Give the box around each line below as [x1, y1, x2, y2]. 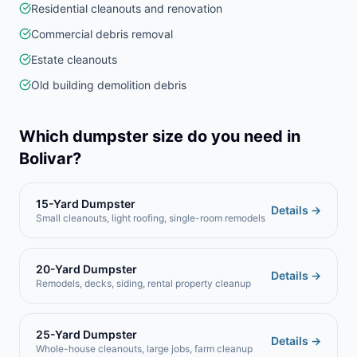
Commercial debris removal [31, 27, 173, 41]
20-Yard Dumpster [36, 262, 137, 276]
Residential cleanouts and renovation [31, 2, 222, 15]
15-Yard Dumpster [36, 197, 135, 210]
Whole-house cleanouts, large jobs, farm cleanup [36, 343, 253, 355]
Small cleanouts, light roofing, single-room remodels [36, 212, 265, 224]
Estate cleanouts [31, 53, 117, 66]
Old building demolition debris [31, 78, 186, 92]
